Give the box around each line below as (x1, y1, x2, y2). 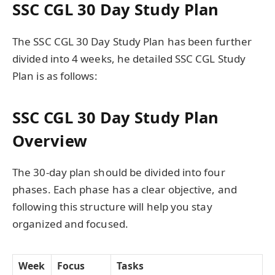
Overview (12, 130, 87, 151)
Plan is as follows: (12, 68, 98, 83)
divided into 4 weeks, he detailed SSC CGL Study (12, 51, 246, 66)
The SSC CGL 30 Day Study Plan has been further (12, 34, 252, 48)
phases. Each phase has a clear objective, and (12, 182, 237, 197)
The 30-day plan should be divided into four (12, 165, 225, 180)
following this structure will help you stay (12, 199, 212, 214)
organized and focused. (12, 217, 128, 231)
